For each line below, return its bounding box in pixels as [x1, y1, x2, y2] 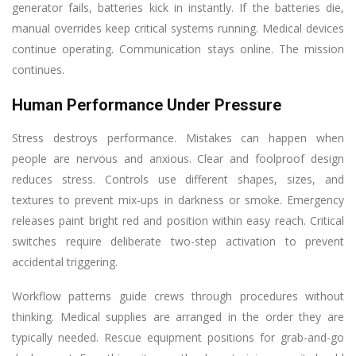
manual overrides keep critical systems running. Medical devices [12, 20, 344, 36]
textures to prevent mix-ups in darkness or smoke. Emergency [12, 192, 344, 207]
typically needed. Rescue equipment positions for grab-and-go [12, 329, 344, 345]
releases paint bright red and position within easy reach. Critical [12, 212, 344, 228]
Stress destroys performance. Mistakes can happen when [12, 130, 344, 145]
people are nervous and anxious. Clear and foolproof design [12, 150, 344, 166]
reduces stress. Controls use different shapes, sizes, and [12, 171, 344, 187]
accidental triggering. [12, 253, 118, 269]
